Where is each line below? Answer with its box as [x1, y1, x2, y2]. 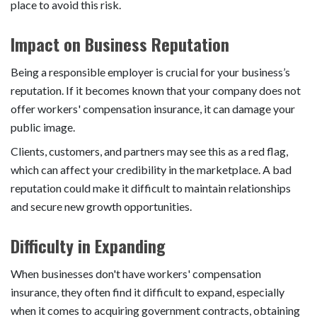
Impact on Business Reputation [11, 30, 229, 57]
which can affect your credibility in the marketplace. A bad [11, 162, 292, 176]
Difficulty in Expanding [11, 232, 166, 258]
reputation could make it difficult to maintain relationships [11, 180, 291, 195]
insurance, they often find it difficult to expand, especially [11, 284, 284, 299]
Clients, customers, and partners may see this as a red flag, [11, 144, 288, 158]
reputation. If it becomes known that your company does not [11, 83, 301, 97]
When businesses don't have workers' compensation [11, 266, 261, 280]
